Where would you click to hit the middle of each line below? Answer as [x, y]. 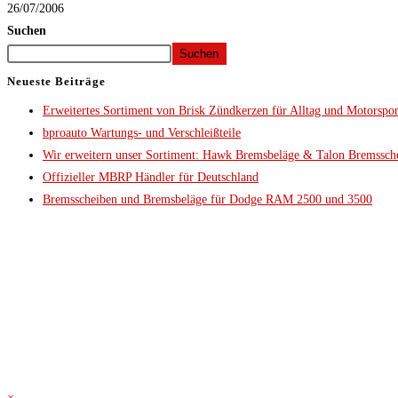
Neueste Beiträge [56, 81]
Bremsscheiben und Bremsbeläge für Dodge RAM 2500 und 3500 [207, 199]
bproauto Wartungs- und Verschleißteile [142, 132]
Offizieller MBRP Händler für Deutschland [151, 177]
